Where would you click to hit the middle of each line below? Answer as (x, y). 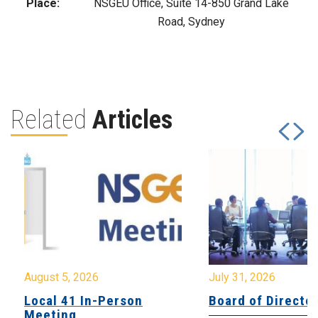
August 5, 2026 (61, 278)
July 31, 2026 (242, 278)
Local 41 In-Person (83, 301)
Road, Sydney (191, 22)
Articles (132, 120)
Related (51, 120)
